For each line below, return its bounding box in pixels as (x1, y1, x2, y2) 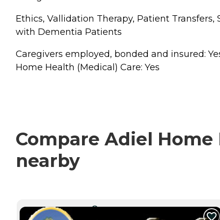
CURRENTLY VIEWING (98, 205, 150, 211)
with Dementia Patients (16, 27, 122, 38)
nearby (16, 150, 80, 172)
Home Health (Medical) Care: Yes (16, 62, 160, 73)
